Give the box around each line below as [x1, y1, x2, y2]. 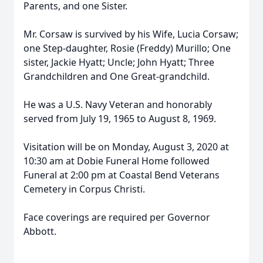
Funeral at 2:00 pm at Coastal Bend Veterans [23, 168, 220, 181]
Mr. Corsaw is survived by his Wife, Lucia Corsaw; [23, 28, 238, 41]
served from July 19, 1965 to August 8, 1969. [23, 112, 216, 125]
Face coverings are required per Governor [23, 211, 210, 224]
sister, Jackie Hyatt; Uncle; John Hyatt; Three [23, 56, 214, 69]
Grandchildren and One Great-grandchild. [23, 70, 210, 83]
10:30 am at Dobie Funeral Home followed [23, 154, 210, 167]
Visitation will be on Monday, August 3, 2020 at [23, 140, 229, 153]
